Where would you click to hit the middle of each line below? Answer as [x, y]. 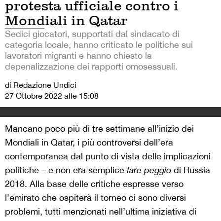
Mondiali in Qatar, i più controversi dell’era [89, 142]
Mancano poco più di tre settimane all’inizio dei [99, 128]
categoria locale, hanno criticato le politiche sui [99, 44]
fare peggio [150, 170]
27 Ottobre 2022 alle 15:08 [52, 95]
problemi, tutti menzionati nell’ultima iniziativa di [101, 211]
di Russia [192, 170]
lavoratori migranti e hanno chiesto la [78, 55]
